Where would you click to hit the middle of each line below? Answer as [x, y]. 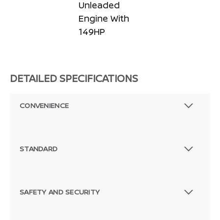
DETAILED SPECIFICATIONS [74, 78]
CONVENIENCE [44, 105]
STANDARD [39, 148]
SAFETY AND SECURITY [60, 192]
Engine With [104, 18]
